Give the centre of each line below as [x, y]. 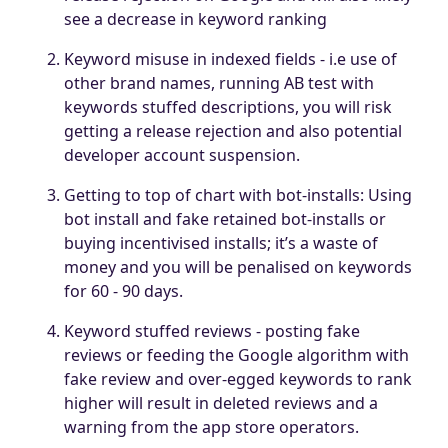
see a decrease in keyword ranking [195, 18]
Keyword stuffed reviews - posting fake [212, 330]
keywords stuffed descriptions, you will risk [228, 106]
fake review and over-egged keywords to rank [238, 378]
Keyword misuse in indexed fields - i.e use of [230, 58]
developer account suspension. [182, 154]
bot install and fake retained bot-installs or [225, 218]
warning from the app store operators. [211, 426]
